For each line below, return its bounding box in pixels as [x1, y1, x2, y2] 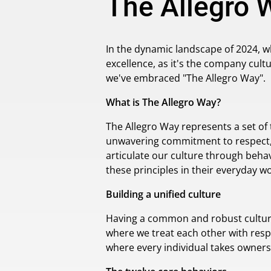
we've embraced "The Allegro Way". [106, 71, 266, 85]
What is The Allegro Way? [106, 96, 221, 109]
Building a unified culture [106, 188, 221, 201]
